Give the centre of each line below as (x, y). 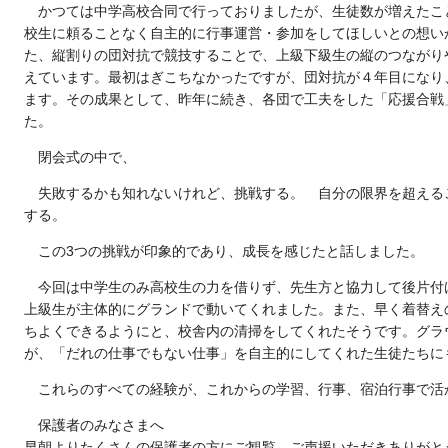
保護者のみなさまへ (101, 424)
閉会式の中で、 (87, 156)
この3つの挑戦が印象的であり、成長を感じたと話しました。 (231, 250)
